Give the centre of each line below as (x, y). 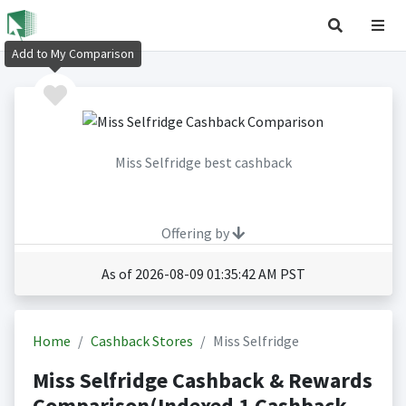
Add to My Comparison (73, 54)
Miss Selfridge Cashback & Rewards (202, 381)
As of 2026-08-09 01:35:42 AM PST (203, 274)
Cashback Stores (141, 341)
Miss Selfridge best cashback (203, 163)
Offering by (197, 233)
